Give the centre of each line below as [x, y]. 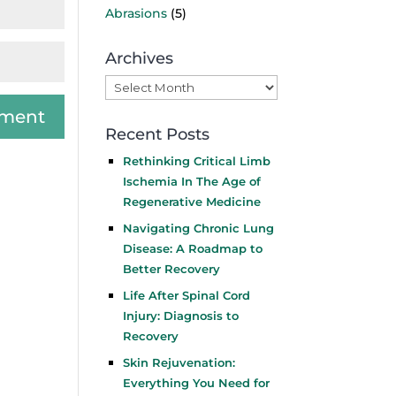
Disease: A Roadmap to [193, 248]
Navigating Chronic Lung [199, 228]
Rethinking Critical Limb [197, 161]
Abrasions [137, 13]
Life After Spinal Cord [187, 295]
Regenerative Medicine [192, 202]
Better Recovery [172, 269]
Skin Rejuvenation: [179, 362]
